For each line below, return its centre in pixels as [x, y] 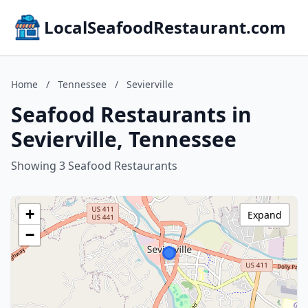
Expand [265, 215]
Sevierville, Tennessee [124, 139]
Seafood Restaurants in [131, 114]
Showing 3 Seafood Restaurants [94, 166]
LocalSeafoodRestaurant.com [165, 27]
